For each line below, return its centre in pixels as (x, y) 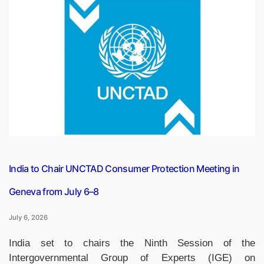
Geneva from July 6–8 (54, 192)
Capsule (98, 12)
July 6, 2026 (28, 218)
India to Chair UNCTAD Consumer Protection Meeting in (124, 169)
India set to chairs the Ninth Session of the (132, 243)
